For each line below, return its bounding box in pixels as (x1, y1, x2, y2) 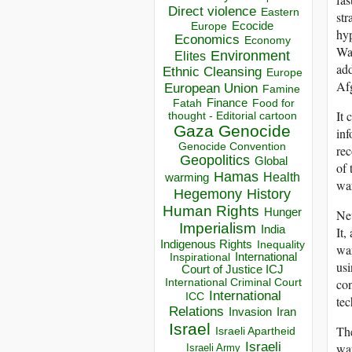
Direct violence (167, 3, 256, 20)
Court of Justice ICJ (181, 263, 284, 277)
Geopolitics (179, 152, 250, 169)
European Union (164, 80, 258, 97)
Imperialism (179, 220, 256, 237)
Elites (174, 49, 206, 64)
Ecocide (232, 20, 273, 33)
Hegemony (174, 185, 242, 203)
